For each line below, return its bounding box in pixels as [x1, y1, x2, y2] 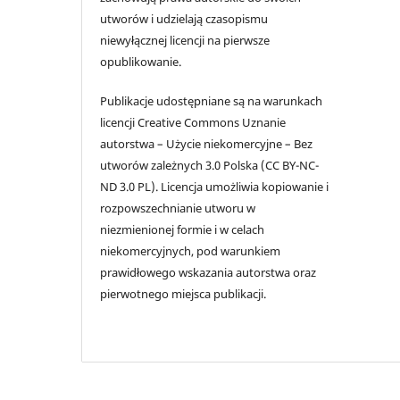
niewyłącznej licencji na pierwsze [100, 32, 271, 49]
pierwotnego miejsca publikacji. [100, 286, 267, 303]
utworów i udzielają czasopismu [100, 11, 269, 28]
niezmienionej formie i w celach [100, 221, 265, 238]
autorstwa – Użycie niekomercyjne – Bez [100, 136, 313, 153]
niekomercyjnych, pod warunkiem [100, 243, 281, 260]
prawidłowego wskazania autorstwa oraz [100, 264, 317, 281]
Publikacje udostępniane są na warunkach [100, 93, 323, 110]
